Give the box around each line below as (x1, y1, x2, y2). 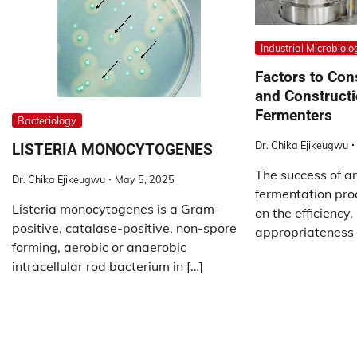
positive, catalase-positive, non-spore (12, 219, 237, 236)
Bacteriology (18, 114, 76, 127)
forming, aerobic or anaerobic (12, 238, 186, 255)
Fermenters (254, 105, 332, 124)
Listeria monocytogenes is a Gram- (12, 200, 220, 217)
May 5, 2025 (115, 172, 175, 186)
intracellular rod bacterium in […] (12, 257, 203, 274)
